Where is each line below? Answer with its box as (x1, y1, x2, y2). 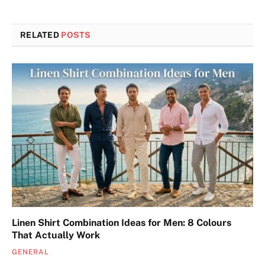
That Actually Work (12, 229, 100, 241)
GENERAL (12, 247, 49, 256)
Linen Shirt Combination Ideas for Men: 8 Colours (12, 216, 231, 228)
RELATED (20, 30, 62, 40)
